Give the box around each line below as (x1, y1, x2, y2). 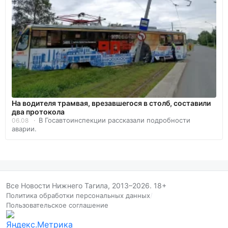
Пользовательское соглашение (6, 201, 108, 210)
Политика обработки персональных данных (6, 191, 150, 200)
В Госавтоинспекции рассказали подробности (39, 116, 190, 125)
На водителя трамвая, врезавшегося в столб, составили (12, 99, 211, 108)
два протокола (12, 107, 65, 117)
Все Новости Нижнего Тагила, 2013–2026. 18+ (6, 181, 166, 190)
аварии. (12, 125, 37, 133)
